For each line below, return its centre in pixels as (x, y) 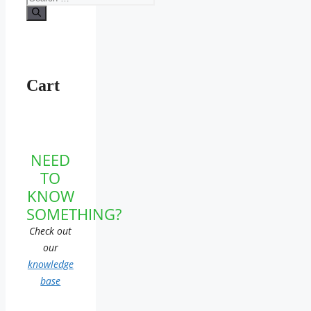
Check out (51, 230)
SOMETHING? (74, 213)
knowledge (50, 264)
